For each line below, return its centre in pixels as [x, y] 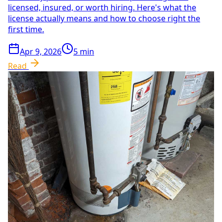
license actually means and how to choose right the [104, 19]
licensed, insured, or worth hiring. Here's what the [102, 8]
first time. [26, 29]
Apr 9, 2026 [41, 52]
